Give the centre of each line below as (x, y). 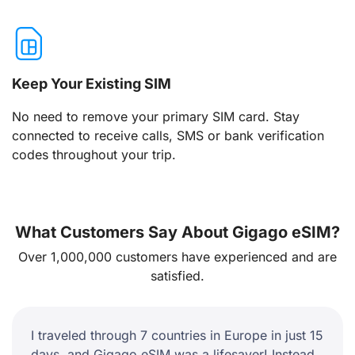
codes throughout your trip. (94, 155)
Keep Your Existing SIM (92, 84)
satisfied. (177, 275)
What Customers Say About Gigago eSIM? (177, 232)
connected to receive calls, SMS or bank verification (168, 136)
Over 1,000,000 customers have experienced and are (177, 256)
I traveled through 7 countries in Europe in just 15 (177, 335)
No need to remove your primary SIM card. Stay (156, 117)
